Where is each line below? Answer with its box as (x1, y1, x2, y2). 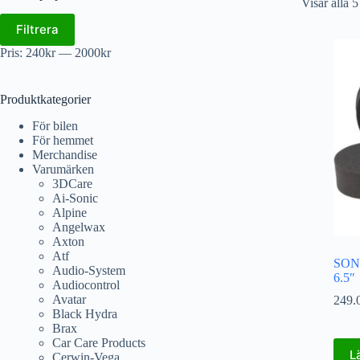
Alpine (52, 205, 87, 219)
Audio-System (52, 263, 125, 277)
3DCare (52, 176, 92, 190)
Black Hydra (52, 306, 117, 321)
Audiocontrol (52, 277, 120, 292)
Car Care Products (52, 335, 145, 350)
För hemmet (32, 133, 93, 147)
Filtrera (16, 22, 59, 38)
